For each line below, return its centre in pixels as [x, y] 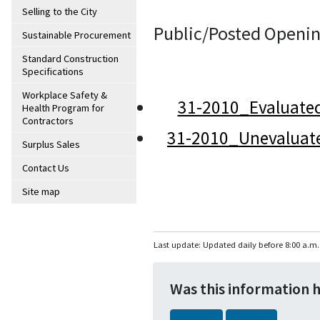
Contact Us [46, 168]
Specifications [53, 72]
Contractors [48, 121]
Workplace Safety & [65, 95]
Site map [41, 192]
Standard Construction [70, 59]
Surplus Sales [51, 145]
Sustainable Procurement [76, 35]
